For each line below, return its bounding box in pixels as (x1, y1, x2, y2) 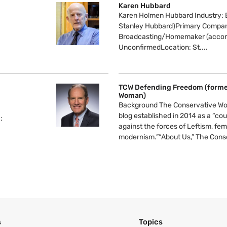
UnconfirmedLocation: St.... (119, 43, 208, 52)
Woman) (119, 91, 146, 100)
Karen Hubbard (119, 1, 171, 10)
